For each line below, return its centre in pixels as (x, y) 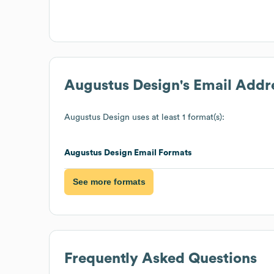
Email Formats (162, 153)
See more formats (109, 182)
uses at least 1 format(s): (177, 117)
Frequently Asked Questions (161, 258)
